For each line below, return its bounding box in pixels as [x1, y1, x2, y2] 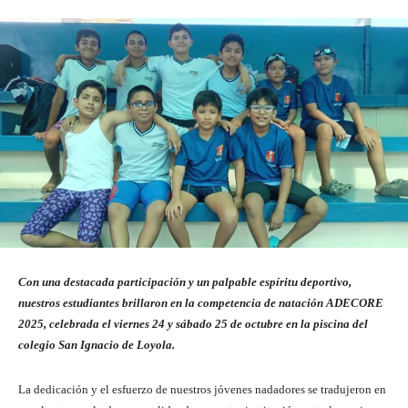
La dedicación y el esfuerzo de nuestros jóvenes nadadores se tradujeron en [18, 382, 386, 397]
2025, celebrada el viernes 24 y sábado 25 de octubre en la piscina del [18, 317, 368, 331]
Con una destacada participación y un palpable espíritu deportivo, [18, 275, 352, 290]
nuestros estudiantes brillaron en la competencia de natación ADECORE [18, 296, 383, 311]
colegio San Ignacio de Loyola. [18, 338, 175, 352]
